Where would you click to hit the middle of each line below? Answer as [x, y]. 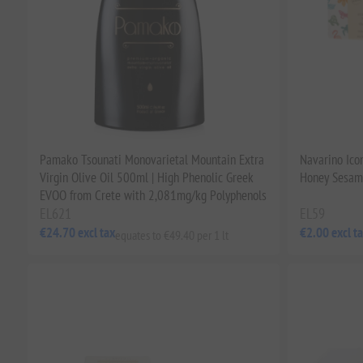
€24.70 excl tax [77, 233]
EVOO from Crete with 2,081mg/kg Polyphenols [153, 195]
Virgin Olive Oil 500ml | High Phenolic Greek [146, 177]
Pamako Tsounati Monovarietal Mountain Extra [152, 159]
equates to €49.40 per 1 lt [171, 235]
